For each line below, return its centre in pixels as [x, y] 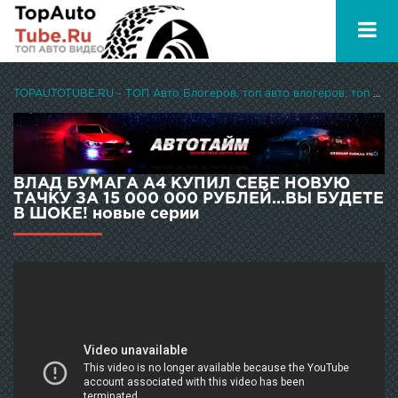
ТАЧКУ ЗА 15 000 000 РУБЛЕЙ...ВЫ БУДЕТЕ [199, 199]
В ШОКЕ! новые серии [106, 215]
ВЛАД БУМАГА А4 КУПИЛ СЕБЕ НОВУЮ [182, 184]
